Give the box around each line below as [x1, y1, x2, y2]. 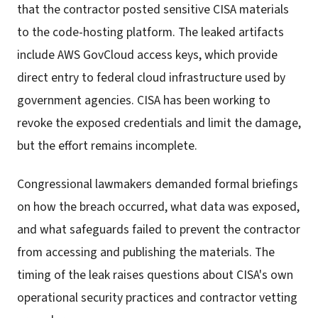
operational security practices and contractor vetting [17, 289, 297, 307]
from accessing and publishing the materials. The [17, 243, 275, 262]
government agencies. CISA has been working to [17, 92, 270, 110]
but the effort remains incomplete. [17, 137, 197, 155]
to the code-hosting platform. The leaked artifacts [17, 23, 284, 42]
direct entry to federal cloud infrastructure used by [17, 69, 285, 87]
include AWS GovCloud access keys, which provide [17, 46, 278, 65]
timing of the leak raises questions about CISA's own [17, 266, 293, 285]
